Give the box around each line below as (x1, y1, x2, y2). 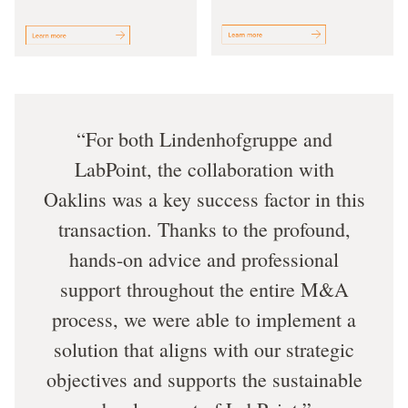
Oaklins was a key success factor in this (43, 185, 365, 212)
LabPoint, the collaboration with (74, 155, 334, 182)
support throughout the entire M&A (59, 275, 349, 302)
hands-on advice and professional (69, 245, 339, 272)
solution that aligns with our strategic (54, 335, 354, 362)
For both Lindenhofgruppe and (85, 125, 332, 152)
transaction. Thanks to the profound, (57, 215, 351, 242)
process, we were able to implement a (52, 305, 356, 332)
